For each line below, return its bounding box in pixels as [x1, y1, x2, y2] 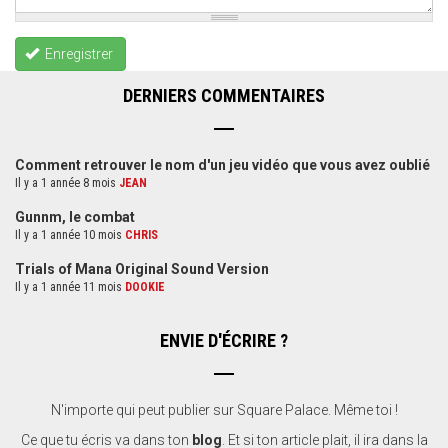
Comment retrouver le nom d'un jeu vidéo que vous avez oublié [15, 157, 430, 174]
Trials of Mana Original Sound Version [15, 261, 269, 278]
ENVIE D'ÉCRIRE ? [160, 330, 288, 352]
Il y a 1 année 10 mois [15, 228, 125, 243]
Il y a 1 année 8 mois [15, 176, 119, 191]
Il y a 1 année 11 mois [15, 280, 125, 295]
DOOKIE [125, 280, 165, 295]
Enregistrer [45, 46, 113, 63]
